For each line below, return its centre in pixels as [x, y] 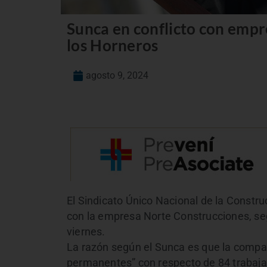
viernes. [86, 232]
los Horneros [113, 46]
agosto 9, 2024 [117, 76]
